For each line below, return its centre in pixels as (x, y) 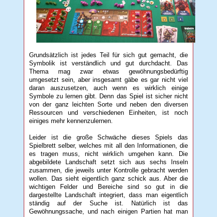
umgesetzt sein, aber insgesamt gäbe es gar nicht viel (108, 79)
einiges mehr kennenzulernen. (71, 121)
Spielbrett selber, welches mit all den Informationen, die (108, 145)
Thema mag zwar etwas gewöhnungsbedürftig (108, 71)
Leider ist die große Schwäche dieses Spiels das (108, 137)
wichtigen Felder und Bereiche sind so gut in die (108, 186)
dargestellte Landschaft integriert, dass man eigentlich (108, 195)
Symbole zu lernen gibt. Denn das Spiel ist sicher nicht (108, 96)
